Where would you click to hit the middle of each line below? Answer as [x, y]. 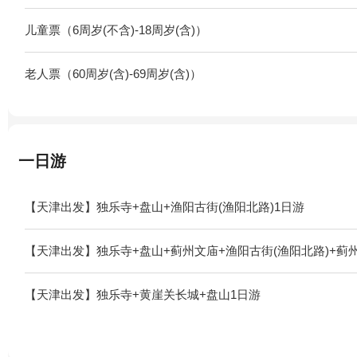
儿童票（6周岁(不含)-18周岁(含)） [116, 29]
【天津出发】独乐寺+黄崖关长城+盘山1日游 [143, 294]
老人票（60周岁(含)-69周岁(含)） [113, 73]
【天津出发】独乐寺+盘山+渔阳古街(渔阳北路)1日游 [165, 206]
